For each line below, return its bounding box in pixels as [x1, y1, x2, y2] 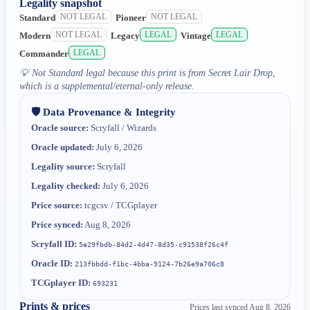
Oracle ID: [31, 257, 73, 268]
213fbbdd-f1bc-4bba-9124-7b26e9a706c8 [75, 259, 225, 268]
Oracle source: [31, 122, 89, 133]
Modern [19, 31, 51, 41]
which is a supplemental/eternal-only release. [19, 80, 195, 91]
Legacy [111, 31, 140, 41]
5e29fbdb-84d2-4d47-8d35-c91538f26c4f [79, 240, 229, 248]
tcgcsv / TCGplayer [82, 199, 158, 210]
